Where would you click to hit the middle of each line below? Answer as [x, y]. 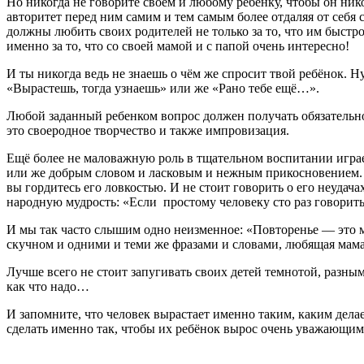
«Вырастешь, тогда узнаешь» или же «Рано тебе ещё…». [163, 88]
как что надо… [48, 286]
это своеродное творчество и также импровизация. [148, 130]
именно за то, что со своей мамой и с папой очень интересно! [178, 45]
